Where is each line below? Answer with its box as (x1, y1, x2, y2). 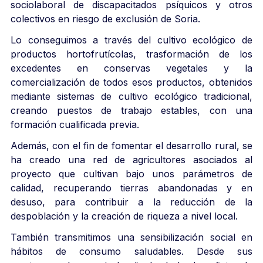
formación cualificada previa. (11, 118, 139, 130)
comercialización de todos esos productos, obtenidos (11, 76, 252, 88)
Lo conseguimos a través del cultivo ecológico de (11, 33, 252, 46)
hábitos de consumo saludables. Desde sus (11, 245, 252, 257)
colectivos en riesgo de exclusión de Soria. (11, 12, 200, 25)
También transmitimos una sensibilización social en (11, 231, 252, 243)
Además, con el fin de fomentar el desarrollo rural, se (11, 139, 252, 151)
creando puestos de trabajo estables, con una (11, 104, 252, 116)
